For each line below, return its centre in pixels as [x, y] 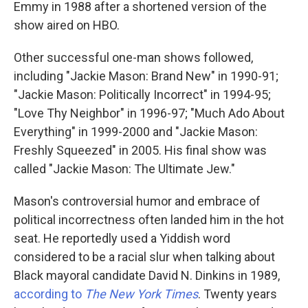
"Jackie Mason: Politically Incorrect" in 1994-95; [142, 95]
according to [49, 294]
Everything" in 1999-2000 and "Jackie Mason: [136, 132]
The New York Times [141, 294]
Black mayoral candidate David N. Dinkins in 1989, [147, 276]
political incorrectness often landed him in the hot [149, 220]
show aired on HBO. [67, 25]
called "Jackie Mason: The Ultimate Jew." [124, 169]
